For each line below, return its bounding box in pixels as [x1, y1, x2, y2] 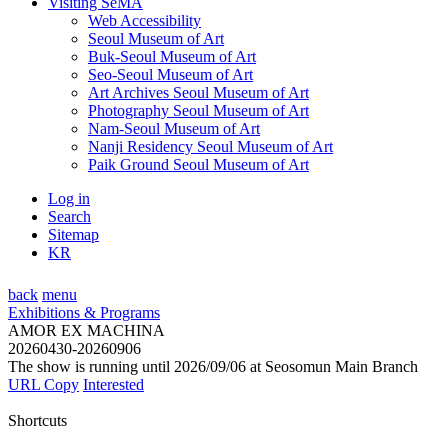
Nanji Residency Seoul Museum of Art [88, 137, 333, 155]
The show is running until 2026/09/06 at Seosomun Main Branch [8, 357, 418, 375]
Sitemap [48, 225, 99, 243]
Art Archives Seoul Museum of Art [88, 83, 309, 101]
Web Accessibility [88, 11, 201, 29]
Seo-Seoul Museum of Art [88, 65, 253, 83]
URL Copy [8, 375, 79, 393]
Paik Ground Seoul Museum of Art [88, 155, 309, 173]
